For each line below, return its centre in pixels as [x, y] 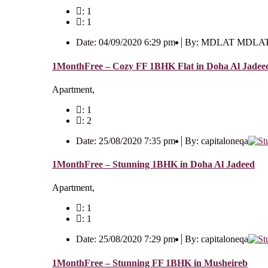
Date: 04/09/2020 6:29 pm [126, 42]
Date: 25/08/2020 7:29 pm [126, 239]
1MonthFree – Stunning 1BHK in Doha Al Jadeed [153, 165]
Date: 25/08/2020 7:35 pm [126, 141]
